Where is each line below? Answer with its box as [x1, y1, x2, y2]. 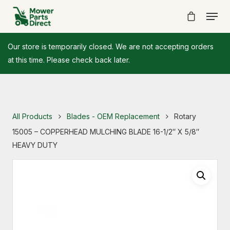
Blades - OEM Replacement [67, 111, 160, 121]
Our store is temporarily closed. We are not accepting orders [8, 42, 214, 51]
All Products [12, 111, 52, 121]
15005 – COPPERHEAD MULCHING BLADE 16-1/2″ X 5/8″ [12, 127, 199, 136]
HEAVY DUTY [12, 141, 57, 149]
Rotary [172, 111, 196, 121]
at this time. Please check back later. [8, 55, 130, 64]
